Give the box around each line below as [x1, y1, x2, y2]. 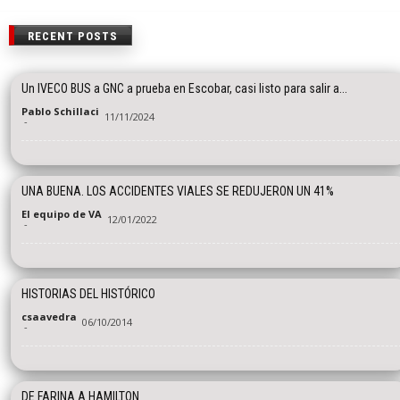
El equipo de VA [21, 207, 102, 221]
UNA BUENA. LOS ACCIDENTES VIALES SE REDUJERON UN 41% [21, 184, 334, 199]
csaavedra [21, 310, 77, 324]
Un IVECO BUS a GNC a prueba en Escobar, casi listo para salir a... [21, 81, 347, 96]
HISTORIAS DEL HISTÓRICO [21, 287, 155, 302]
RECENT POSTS [28, 29, 118, 44]
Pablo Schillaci [21, 104, 99, 119]
